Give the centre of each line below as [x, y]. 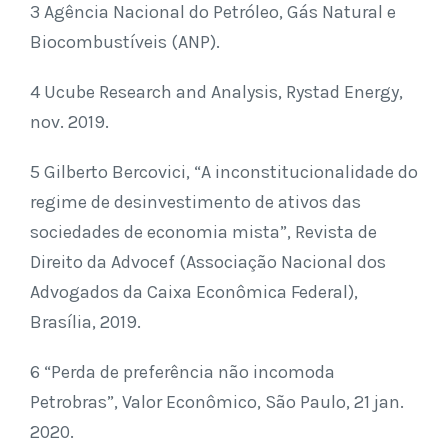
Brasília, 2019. [85, 321]
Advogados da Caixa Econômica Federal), [194, 291]
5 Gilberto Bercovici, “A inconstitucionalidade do [224, 171]
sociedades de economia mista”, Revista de [203, 231]
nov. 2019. [69, 121]
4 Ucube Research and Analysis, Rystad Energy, [216, 91]
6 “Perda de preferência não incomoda [182, 371]
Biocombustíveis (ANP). [125, 41]
